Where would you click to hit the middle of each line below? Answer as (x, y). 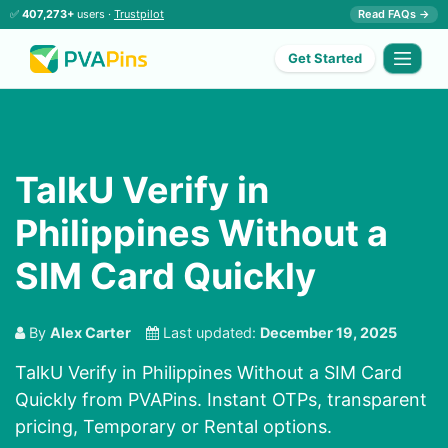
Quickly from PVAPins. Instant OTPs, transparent (221, 400)
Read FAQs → (394, 14)
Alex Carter (90, 333)
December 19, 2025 (328, 333)
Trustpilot (139, 14)
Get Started (325, 58)
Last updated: (209, 333)
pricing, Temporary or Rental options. (173, 427)
